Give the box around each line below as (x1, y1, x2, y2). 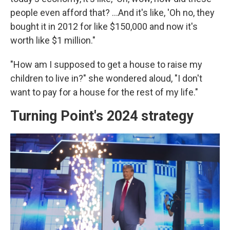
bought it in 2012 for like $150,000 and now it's (10, 21, 198, 32)
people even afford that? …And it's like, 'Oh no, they (10, 7, 215, 18)
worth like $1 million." (10, 35, 95, 46)
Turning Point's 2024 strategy (10, 108, 194, 124)
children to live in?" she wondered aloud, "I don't (10, 73, 202, 84)
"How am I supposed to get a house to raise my (10, 59, 202, 70)
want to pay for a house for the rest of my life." (10, 87, 198, 98)
